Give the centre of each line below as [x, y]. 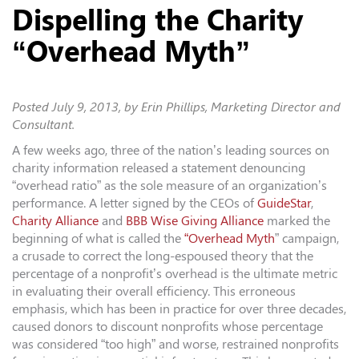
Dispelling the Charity [157, 21]
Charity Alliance [55, 221]
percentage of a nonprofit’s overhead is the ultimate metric [175, 274]
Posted [32, 107]
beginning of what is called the [98, 239]
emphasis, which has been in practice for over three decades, [179, 309]
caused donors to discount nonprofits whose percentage [167, 327]
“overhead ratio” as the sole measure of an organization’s [169, 186]
